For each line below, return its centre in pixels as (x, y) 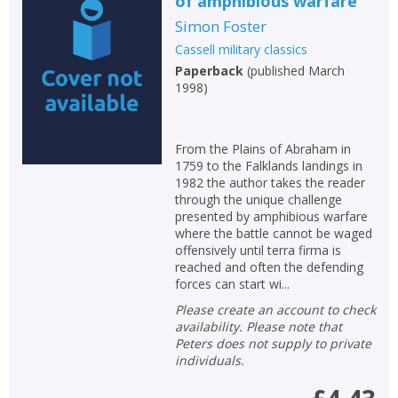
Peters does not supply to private (273, 343)
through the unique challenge (258, 199)
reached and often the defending (269, 267)
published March (297, 71)
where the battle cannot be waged (273, 233)
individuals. (209, 360)
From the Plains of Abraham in (263, 149)
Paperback (209, 71)
